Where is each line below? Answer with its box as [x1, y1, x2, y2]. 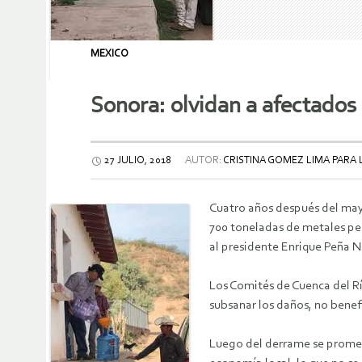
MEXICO [90, 48, 128, 59]
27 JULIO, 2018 [104, 155, 171, 166]
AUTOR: [183, 155, 223, 166]
